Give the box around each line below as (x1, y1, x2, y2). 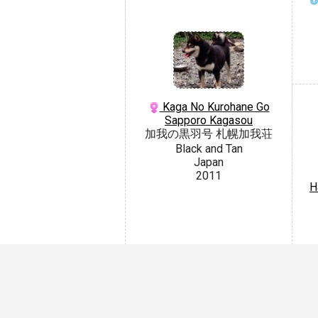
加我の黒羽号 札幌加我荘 (145, 127, 273, 141)
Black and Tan (175, 142, 243, 156)
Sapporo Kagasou (165, 114, 253, 128)
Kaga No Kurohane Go (159, 100, 270, 114)
